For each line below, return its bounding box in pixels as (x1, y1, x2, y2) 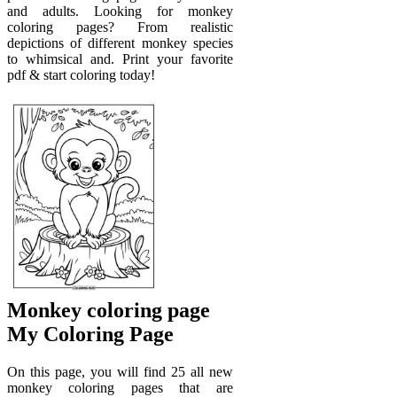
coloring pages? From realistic (7, 19, 233, 35)
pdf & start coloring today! (7, 66, 155, 82)
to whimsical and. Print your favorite (7, 51, 233, 66)
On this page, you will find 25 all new (7, 364, 233, 380)
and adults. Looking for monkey (7, 3, 233, 19)
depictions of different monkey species (7, 35, 233, 51)
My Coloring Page (7, 323, 174, 346)
